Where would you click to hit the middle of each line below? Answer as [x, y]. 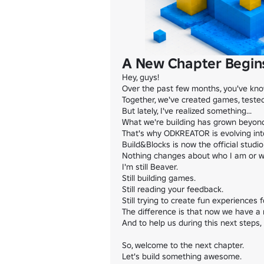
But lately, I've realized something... [187, 111]
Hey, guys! [141, 77]
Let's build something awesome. [182, 256]
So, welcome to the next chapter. [183, 245]
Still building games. [159, 178]
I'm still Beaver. [150, 167]
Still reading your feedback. [173, 189]
